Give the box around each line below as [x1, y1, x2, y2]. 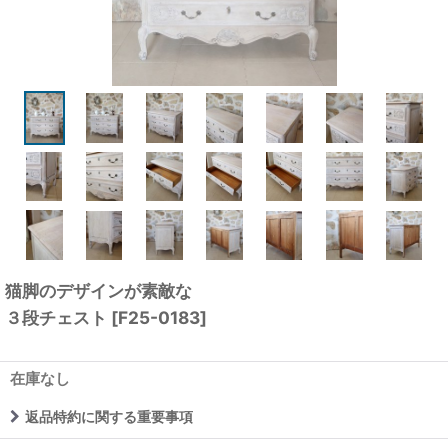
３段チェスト [5, 306, 107, 328]
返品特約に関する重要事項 [25, 407, 193, 425]
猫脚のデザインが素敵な [5, 279, 192, 301]
